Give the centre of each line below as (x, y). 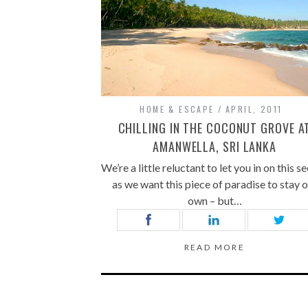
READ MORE (214, 247)
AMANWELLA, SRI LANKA (214, 147)
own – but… (214, 201)
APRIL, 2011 (254, 109)
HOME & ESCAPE (177, 109)
